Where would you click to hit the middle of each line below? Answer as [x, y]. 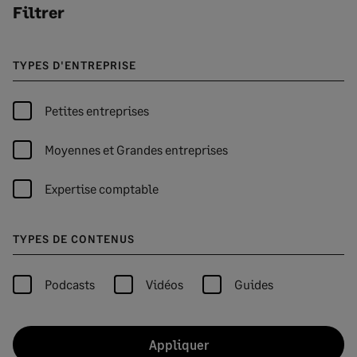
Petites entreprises [97, 110]
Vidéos [165, 284]
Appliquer [178, 345]
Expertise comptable [102, 188]
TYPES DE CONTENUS [74, 239]
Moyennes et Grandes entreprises [136, 149]
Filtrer [39, 12]
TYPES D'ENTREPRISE [75, 65]
